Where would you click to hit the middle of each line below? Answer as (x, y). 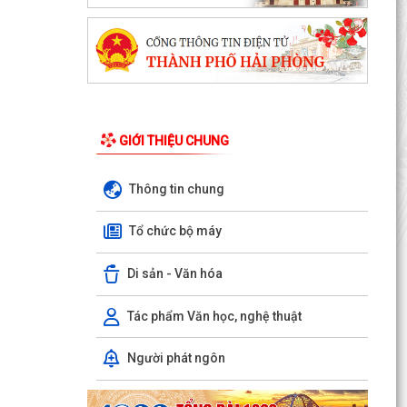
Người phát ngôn (176, 357)
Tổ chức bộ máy (175, 231)
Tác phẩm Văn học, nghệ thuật (214, 316)
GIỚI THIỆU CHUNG (174, 140)
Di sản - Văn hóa (174, 273)
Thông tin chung (176, 189)
